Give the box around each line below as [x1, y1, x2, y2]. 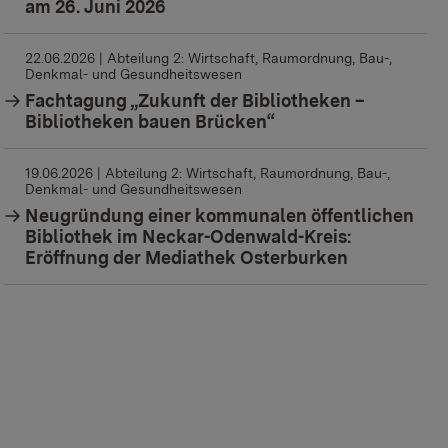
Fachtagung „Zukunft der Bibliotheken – [25, 90, 366, 112]
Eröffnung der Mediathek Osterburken [25, 247, 349, 269]
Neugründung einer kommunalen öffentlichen [25, 205, 415, 227]
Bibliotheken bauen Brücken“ [25, 111, 276, 133]
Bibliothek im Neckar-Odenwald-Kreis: [25, 226, 352, 248]
